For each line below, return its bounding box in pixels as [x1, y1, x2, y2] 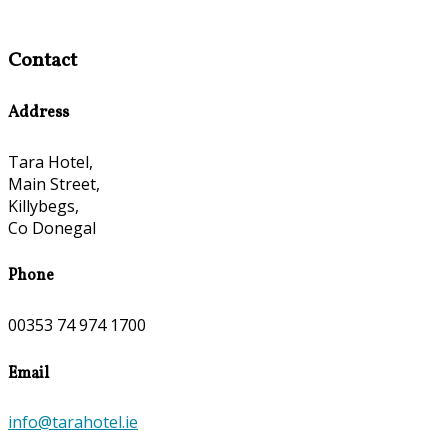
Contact [8, 47, 77, 76]
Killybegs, [8, 194, 79, 217]
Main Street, [8, 172, 100, 195]
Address [8, 101, 69, 124]
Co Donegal [8, 216, 96, 239]
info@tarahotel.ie [8, 411, 138, 434]
